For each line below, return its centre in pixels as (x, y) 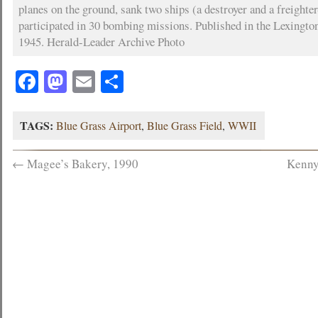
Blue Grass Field (185, 125)
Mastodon (111, 81)
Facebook (82, 81)
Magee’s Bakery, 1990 (82, 164)
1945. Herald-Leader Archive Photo (102, 42)
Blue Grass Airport (99, 125)
